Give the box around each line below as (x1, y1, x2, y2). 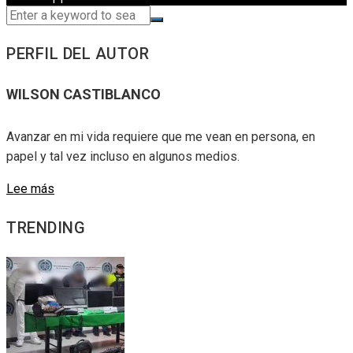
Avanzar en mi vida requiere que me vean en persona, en (6, 129, 315, 145)
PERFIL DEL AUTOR (6, 44, 149, 64)
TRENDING (6, 217, 85, 237)
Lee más (6, 181, 54, 197)
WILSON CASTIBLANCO (6, 86, 161, 103)
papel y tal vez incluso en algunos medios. (6, 149, 240, 165)
